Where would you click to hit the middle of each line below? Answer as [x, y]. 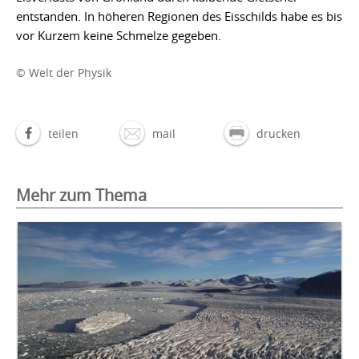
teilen [63, 133]
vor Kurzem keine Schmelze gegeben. [119, 35]
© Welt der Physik [64, 72]
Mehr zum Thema [81, 195]
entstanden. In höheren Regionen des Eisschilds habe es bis [179, 16]
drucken [278, 133]
